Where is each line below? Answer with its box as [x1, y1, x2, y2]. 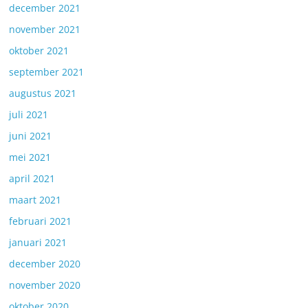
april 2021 [9, 172, 56, 185]
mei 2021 [9, 151, 52, 164]
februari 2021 [9, 214, 72, 228]
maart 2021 [9, 193, 62, 206]
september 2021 [9, 65, 85, 78]
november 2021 [9, 23, 81, 36]
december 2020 [9, 257, 81, 270]
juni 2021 [9, 129, 52, 142]
